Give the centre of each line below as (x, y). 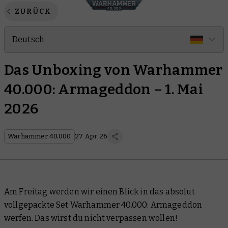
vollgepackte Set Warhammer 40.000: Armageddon (103, 205)
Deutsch (28, 39)
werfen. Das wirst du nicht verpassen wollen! (91, 218)
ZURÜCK (33, 11)
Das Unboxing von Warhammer (113, 70)
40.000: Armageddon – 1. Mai (104, 89)
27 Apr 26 (91, 136)
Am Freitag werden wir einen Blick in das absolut (99, 192)
